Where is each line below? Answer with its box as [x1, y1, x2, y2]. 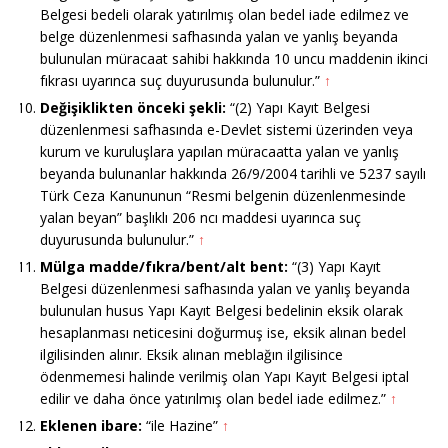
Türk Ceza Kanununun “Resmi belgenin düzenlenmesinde [40, 186, 406, 206]
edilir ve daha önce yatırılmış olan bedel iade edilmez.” [40, 389, 390, 409]
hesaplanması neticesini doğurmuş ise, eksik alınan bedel [40, 323, 406, 343]
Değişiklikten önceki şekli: [40, 98, 226, 118]
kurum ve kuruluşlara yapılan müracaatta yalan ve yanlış [40, 142, 399, 162]
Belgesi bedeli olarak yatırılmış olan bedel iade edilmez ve [40, 5, 409, 25]
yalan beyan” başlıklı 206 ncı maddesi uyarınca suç [40, 208, 361, 228]
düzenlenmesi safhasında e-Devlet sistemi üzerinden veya [40, 120, 413, 140]
